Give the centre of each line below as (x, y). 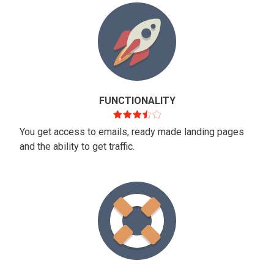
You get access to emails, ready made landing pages (132, 132)
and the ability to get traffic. (78, 147)
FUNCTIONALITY (137, 101)
